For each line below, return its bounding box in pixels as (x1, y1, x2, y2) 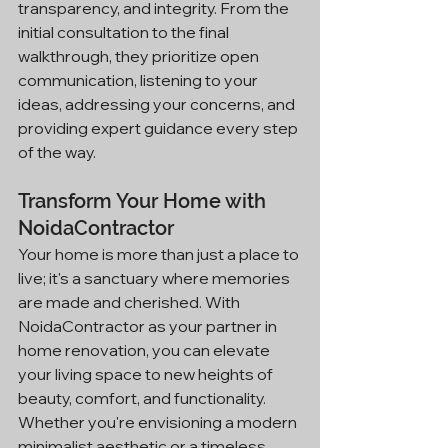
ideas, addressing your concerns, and (18, 94, 298, 115)
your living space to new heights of (18, 364, 276, 385)
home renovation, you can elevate (18, 340, 273, 361)
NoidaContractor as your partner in (18, 316, 280, 337)
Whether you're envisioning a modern (18, 412, 300, 433)
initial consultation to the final (18, 22, 232, 43)
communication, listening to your (18, 70, 261, 91)
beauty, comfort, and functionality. (18, 388, 269, 409)
